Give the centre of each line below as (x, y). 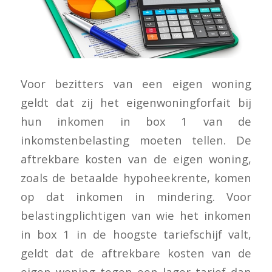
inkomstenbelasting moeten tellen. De (136, 140)
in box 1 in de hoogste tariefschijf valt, (136, 234)
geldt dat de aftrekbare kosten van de (136, 253)
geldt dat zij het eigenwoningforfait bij (136, 102)
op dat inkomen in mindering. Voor (136, 196)
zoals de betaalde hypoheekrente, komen (136, 177)
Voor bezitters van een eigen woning (136, 83)
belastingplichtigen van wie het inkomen (136, 215)
